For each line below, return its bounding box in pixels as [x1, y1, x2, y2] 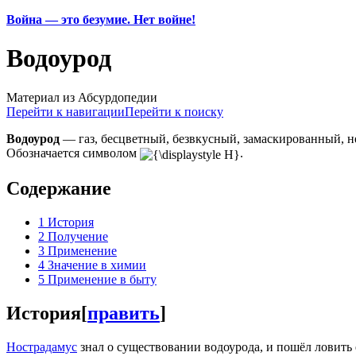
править [87, 303, 160, 324]
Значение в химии [48, 258, 146, 273]
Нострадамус [6, 339, 77, 354]
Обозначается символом [6, 145, 140, 160]
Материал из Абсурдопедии [6, 90, 157, 104]
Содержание [6, 178, 111, 199]
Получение [48, 230, 108, 244]
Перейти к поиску [125, 104, 223, 118]
